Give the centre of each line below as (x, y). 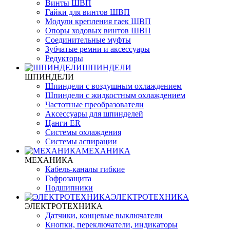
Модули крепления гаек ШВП (98, 21)
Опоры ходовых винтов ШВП (98, 31)
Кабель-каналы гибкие (85, 169)
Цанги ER (63, 123)
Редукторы (64, 58)
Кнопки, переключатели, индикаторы (111, 225)
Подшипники (69, 188)
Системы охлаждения (83, 132)
